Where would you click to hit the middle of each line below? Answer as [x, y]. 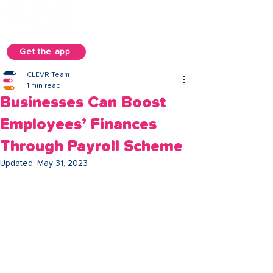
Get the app [45, 52]
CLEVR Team [48, 75]
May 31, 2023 [62, 163]
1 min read [44, 86]
